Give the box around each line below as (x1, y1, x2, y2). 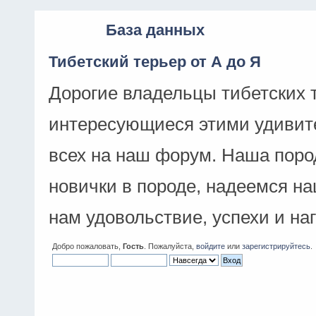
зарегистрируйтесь (242, 242, 310, 250)
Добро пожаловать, (52, 242, 123, 250)
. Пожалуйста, (144, 242, 196, 250)
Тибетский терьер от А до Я (49, 53, 261, 71)
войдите (196, 242, 225, 250)
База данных (105, 21, 205, 39)
